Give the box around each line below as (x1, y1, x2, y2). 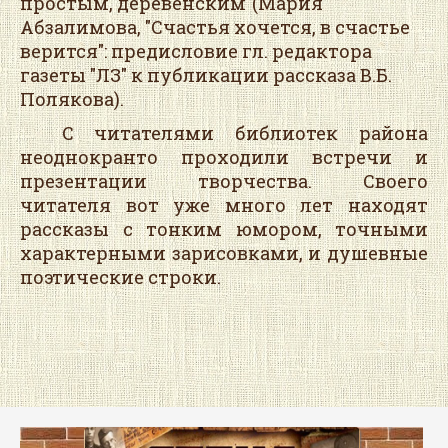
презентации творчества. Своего (20, 169, 428, 194)
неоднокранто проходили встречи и (20, 145, 428, 170)
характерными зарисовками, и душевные (20, 241, 428, 266)
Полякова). (20, 87, 124, 112)
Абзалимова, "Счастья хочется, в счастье (20, 15, 410, 40)
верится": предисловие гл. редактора (20, 39, 372, 64)
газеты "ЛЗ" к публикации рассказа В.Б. (20, 63, 392, 88)
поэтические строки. (20, 265, 229, 290)
